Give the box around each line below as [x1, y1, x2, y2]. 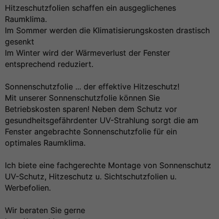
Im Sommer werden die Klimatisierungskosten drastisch [5, 25, 210, 35]
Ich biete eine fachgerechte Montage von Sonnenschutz [5, 160, 211, 170]
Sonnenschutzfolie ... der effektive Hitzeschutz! [5, 82, 179, 91]
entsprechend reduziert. [5, 59, 93, 69]
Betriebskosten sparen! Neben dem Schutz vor [5, 104, 177, 114]
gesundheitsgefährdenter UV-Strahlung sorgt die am [5, 115, 198, 125]
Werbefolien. [5, 183, 51, 193]
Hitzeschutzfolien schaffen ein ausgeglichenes [5, 3, 176, 13]
